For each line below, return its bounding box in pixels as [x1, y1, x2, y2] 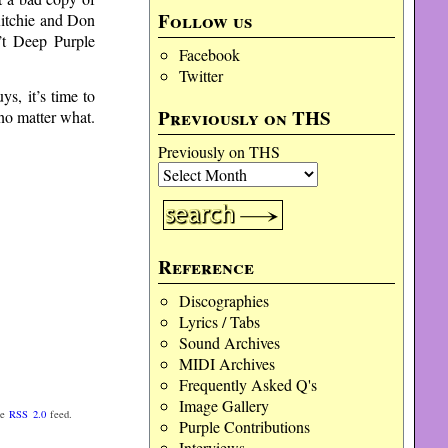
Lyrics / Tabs [178, 311, 260, 332]
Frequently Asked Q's [178, 374, 317, 395]
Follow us [158, 7, 253, 35]
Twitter [178, 65, 223, 86]
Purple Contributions [178, 416, 310, 437]
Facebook [178, 44, 240, 65]
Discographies [178, 290, 269, 311]
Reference [158, 253, 255, 281]
